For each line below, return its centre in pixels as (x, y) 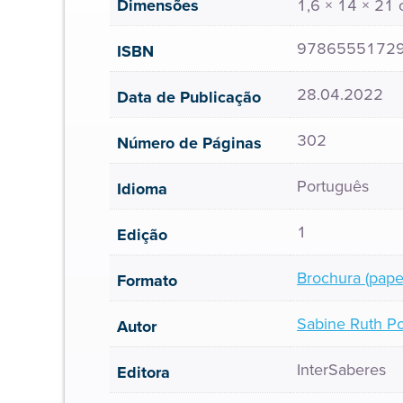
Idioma (142, 189)
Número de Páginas (189, 143)
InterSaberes (341, 370)
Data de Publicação (189, 97)
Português (333, 186)
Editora (143, 372)
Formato (147, 281)
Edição (142, 235)
